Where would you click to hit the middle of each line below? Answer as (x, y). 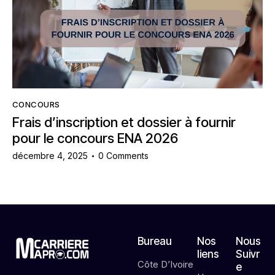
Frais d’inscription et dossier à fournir (124, 122)
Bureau (155, 242)
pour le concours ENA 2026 (95, 138)
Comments (128, 156)
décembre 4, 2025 (50, 156)
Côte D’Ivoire (165, 265)
